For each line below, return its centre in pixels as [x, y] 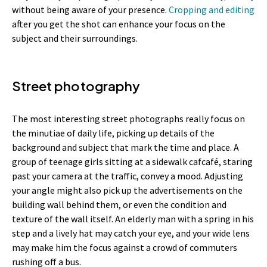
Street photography [76, 86]
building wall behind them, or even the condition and [119, 205]
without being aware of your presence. [90, 10]
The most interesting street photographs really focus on [128, 119]
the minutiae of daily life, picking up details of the [113, 133]
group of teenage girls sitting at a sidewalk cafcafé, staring [132, 162]
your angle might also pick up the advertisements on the [127, 190]
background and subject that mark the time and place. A [125, 148]
